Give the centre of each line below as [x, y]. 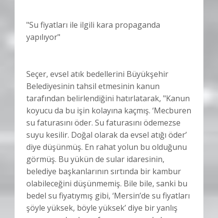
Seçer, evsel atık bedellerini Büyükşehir [97, 74]
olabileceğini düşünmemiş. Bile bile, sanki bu [107, 184]
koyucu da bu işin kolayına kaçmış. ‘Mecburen [109, 111]
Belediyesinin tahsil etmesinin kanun [93, 86]
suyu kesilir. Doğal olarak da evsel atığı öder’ [107, 135]
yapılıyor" [43, 37]
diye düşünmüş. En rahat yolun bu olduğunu [107, 147]
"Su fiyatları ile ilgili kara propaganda [93, 25]
